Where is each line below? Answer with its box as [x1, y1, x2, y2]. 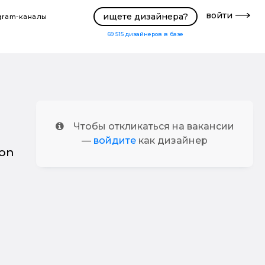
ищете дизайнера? [102, 11, 188, 22]
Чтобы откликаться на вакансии [73, 121, 234, 132]
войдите [93, 135, 137, 146]
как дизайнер [136, 135, 208, 146]
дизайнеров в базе [125, 30, 183, 37]
